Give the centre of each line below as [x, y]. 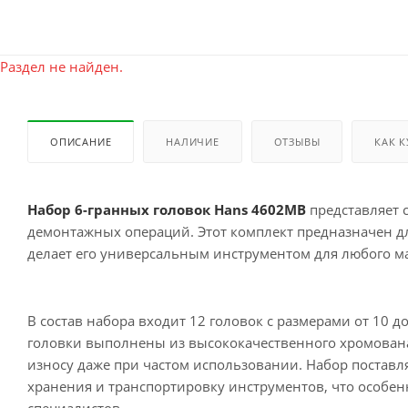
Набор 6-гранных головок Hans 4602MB [167, 210]
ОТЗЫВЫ [297, 142]
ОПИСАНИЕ [81, 142]
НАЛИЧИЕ [193, 142]
